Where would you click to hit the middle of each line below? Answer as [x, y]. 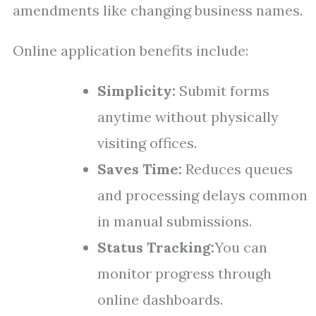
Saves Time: [140, 169]
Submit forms [223, 91]
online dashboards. [160, 299]
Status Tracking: [156, 247]
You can [241, 247]
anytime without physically [188, 117]
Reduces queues [237, 169]
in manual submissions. [175, 221]
